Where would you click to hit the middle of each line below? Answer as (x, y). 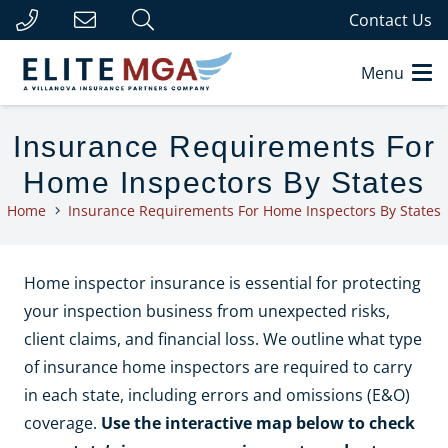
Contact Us (390, 20)
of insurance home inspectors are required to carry (218, 367)
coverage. (62, 423)
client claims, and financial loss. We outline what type (223, 339)
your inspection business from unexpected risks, (207, 311)
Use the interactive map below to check (258, 423)
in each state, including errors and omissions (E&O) (217, 395)
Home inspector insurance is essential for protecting (222, 283)
